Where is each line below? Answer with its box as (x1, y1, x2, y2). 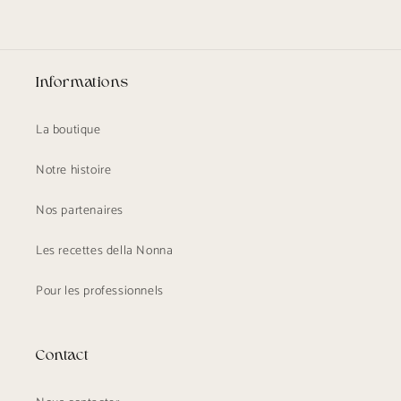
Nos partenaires (36, 200, 124, 221)
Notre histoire (36, 160, 112, 181)
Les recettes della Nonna (36, 241, 174, 261)
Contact (36, 349, 90, 363)
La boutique (36, 120, 101, 141)
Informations (36, 76, 130, 90)
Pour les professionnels (36, 281, 164, 302)
